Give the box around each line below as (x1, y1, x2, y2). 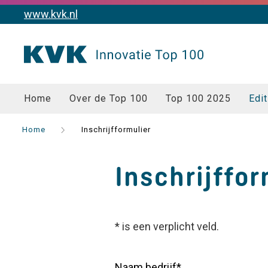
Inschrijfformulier (81, 125, 151, 134)
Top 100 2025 (166, 93, 231, 104)
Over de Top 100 (69, 93, 148, 104)
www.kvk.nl (24, 8, 78, 20)
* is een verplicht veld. (115, 220, 219, 233)
